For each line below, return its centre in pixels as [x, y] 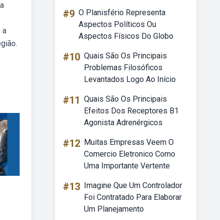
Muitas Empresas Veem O [129, 142]
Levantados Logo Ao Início [130, 79]
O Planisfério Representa [122, 13]
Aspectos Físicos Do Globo [126, 36]
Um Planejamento [114, 209]
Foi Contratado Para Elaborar [133, 197]
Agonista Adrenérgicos [123, 123]
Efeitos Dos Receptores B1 [131, 111]
